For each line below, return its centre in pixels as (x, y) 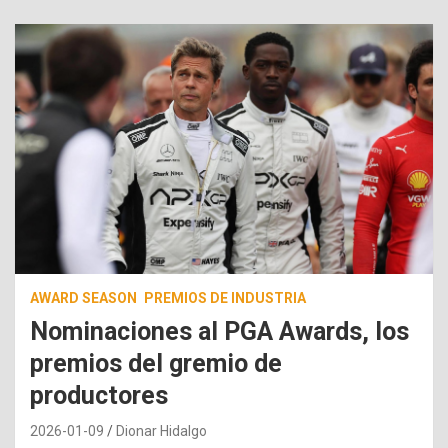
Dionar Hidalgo (161, 431)
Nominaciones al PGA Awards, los (219, 332)
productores (99, 396)
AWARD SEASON (83, 298)
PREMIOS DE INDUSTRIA (225, 298)
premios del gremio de (156, 364)
